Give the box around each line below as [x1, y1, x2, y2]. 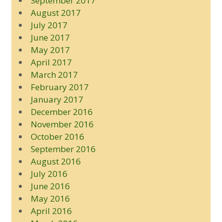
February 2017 [30, 81, 89, 93]
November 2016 [30, 118, 94, 130]
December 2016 [30, 106, 93, 117]
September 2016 [30, 143, 96, 155]
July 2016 [30, 167, 67, 179]
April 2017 [30, 56, 72, 68]
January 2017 [30, 93, 83, 105]
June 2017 [30, 31, 70, 43]
